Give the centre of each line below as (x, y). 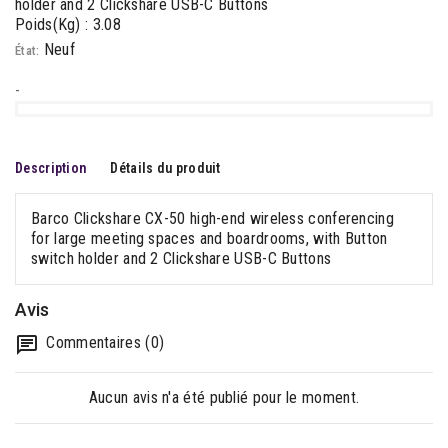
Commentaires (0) (103, 342)
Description (51, 167)
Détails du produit (165, 167)
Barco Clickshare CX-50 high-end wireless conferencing (212, 218)
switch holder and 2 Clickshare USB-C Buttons (181, 258)
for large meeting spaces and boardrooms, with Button (209, 238)
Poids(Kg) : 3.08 (68, 24)
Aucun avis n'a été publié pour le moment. (224, 397)
